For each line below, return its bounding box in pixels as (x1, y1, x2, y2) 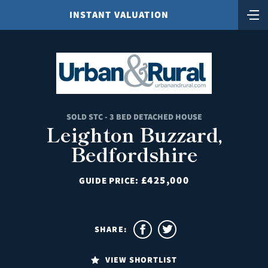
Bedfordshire (70, 139, 198, 167)
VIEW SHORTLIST (105, 254, 178, 265)
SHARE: (94, 223, 127, 234)
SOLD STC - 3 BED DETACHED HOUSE (66, 111, 202, 122)
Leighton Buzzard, (45, 120, 223, 148)
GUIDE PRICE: (78, 174, 141, 186)
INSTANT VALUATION (69, 8, 169, 21)
